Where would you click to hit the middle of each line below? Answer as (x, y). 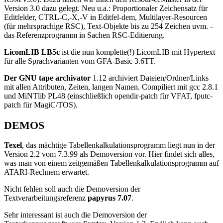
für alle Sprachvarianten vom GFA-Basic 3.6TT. (80, 61)
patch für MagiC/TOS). (41, 105)
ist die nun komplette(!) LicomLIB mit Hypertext (137, 52)
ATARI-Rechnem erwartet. (47, 172)
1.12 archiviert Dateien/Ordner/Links (150, 78)
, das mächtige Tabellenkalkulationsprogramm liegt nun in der (118, 145)
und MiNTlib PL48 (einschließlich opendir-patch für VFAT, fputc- (108, 96)
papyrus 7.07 (110, 198)
